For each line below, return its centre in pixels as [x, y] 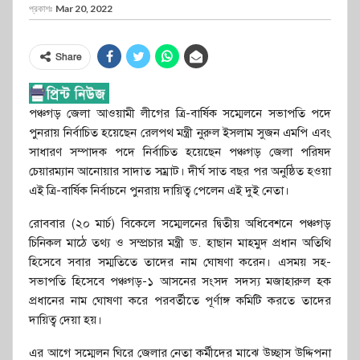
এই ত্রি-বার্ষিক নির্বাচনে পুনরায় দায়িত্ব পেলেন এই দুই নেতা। [159, 190]
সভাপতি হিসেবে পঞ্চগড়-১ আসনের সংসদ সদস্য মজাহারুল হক [180, 281]
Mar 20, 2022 [84, 8]
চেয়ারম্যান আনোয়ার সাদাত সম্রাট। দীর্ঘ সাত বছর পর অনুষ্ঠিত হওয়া [180, 171]
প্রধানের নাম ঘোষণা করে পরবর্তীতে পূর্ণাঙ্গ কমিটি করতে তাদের [180, 300]
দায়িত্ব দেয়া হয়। [65, 319]
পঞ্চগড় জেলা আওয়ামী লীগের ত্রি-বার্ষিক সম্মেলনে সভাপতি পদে [180, 113]
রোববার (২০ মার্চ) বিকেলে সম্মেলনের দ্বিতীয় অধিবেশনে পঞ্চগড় [180, 223]
